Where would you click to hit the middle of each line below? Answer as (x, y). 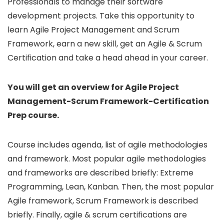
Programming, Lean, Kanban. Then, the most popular (111, 186)
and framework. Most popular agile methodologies (107, 158)
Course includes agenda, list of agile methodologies (107, 144)
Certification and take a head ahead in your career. (108, 57)
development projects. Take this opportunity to (101, 15)
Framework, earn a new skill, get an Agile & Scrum (105, 43)
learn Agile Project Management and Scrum (93, 29)
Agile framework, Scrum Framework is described (103, 200)
